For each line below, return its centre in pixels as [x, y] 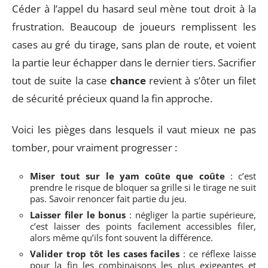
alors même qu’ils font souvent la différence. [121, 237]
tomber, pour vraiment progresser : [95, 147]
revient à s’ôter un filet [201, 80]
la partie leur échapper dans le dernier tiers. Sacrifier [134, 62]
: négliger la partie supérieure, [191, 214]
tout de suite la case [61, 80]
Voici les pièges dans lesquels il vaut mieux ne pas [134, 130]
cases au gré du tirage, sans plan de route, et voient [134, 44]
